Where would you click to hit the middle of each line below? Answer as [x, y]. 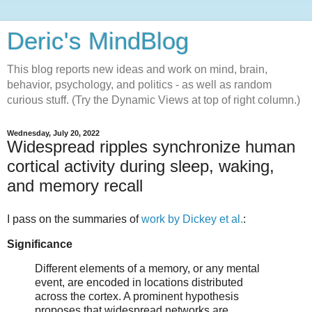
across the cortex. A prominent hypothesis [137, 297]
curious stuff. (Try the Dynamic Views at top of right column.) [154, 100]
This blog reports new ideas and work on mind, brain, [137, 69]
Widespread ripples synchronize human [151, 147]
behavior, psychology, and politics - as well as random [139, 85]
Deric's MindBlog [98, 41]
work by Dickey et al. [192, 219]
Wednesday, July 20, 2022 [53, 133]
